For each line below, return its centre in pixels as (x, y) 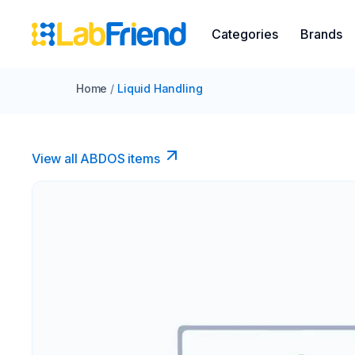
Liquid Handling (160, 88)
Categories (245, 34)
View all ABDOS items (96, 158)
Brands (321, 34)
